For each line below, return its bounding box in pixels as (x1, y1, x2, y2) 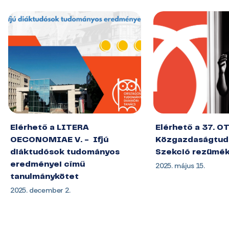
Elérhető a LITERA (10, 124, 89, 131)
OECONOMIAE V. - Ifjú (10, 136, 108, 144)
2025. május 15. (155, 161, 205, 170)
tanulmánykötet (10, 173, 79, 180)
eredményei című (10, 161, 85, 168)
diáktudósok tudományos (10, 149, 120, 156)
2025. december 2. (10, 186, 71, 195)
